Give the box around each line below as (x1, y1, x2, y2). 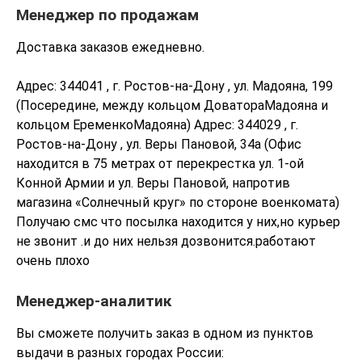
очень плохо (16, 253, 90, 268)
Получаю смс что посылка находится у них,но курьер (16, 214, 340, 229)
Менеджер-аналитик (16, 292, 171, 310)
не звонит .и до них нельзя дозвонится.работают (16, 234, 316, 249)
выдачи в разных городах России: (16, 345, 224, 360)
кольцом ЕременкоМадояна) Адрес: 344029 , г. (16, 117, 298, 133)
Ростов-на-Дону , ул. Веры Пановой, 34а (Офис (16, 137, 301, 152)
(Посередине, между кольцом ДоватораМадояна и (16, 98, 328, 113)
